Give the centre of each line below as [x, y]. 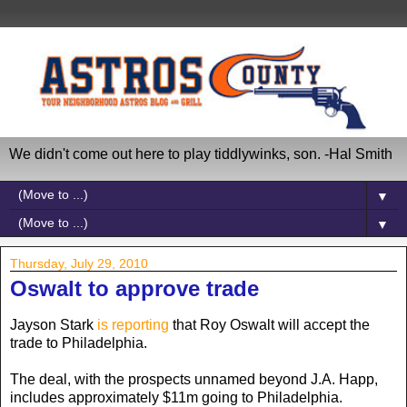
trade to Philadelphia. [79, 342]
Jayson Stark [54, 324]
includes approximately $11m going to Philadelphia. [176, 397]
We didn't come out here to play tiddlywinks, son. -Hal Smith [201, 154]
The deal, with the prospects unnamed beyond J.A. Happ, [194, 379]
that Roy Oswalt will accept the [269, 324]
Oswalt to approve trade [134, 288]
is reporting [133, 324]
